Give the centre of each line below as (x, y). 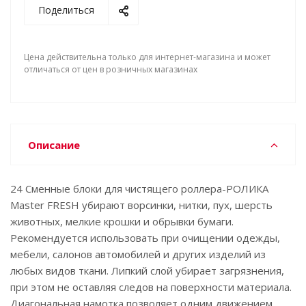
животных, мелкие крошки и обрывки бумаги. (122, 221)
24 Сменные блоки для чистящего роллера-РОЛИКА (139, 189)
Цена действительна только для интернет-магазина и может (147, 57)
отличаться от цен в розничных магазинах (111, 69)
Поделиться (66, 10)
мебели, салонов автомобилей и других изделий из (138, 254)
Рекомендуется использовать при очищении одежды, (145, 238)
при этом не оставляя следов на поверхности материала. (151, 287)
